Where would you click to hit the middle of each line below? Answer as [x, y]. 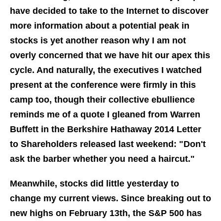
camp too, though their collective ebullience [102, 100]
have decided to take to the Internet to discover [109, 11]
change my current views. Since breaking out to [110, 199]
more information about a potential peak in [100, 26]
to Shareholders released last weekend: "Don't [108, 144]
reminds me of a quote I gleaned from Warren [105, 115]
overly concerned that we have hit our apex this [110, 55]
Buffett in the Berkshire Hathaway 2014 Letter [106, 129]
